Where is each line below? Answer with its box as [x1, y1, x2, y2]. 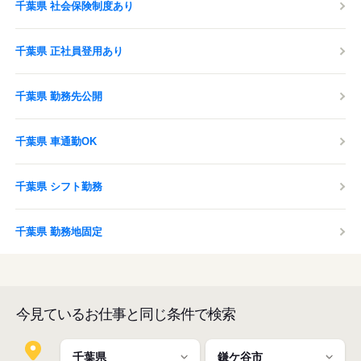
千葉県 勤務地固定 [15, 226, 102, 238]
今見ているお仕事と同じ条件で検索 [16, 306, 235, 322]
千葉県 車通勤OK [15, 135, 97, 147]
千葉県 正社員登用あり [15, 45, 123, 57]
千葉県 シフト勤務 [15, 180, 102, 193]
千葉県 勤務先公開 [15, 90, 102, 102]
